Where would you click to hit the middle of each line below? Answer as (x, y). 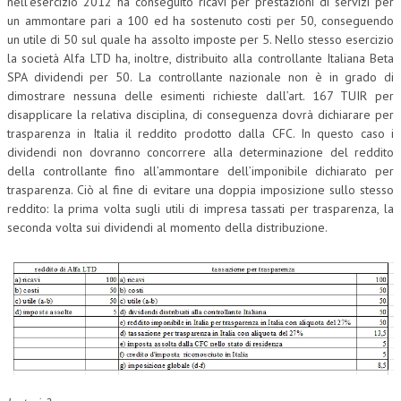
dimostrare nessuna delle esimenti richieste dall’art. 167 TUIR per (200, 96)
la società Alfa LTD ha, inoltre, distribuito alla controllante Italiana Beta (200, 58)
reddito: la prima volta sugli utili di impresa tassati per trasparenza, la (200, 209)
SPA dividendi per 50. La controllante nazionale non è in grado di (200, 77)
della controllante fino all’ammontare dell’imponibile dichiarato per (200, 171)
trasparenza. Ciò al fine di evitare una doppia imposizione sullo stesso (200, 190)
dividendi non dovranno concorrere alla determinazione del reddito (200, 152)
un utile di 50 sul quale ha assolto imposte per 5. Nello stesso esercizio (200, 39)
